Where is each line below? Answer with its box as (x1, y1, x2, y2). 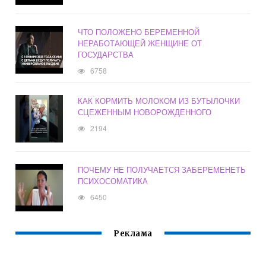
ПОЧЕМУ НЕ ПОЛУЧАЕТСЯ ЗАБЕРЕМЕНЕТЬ (78, 164, 246, 176)
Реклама (113, 229, 153, 239)
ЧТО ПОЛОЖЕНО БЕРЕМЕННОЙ (78, 26, 200, 38)
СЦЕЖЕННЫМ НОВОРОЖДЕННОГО (78, 106, 212, 118)
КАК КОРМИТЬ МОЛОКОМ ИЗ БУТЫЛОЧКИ (78, 95, 240, 107)
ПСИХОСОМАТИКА (78, 175, 148, 187)
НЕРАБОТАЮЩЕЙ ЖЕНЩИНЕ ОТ (78, 37, 202, 49)
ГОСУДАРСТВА (78, 49, 134, 61)
